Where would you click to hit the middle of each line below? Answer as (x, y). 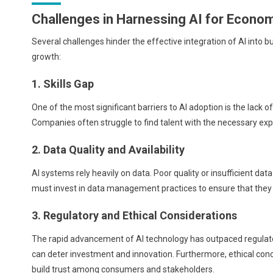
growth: (46, 56)
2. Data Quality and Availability (108, 149)
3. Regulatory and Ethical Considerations (134, 215)
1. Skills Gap (63, 83)
